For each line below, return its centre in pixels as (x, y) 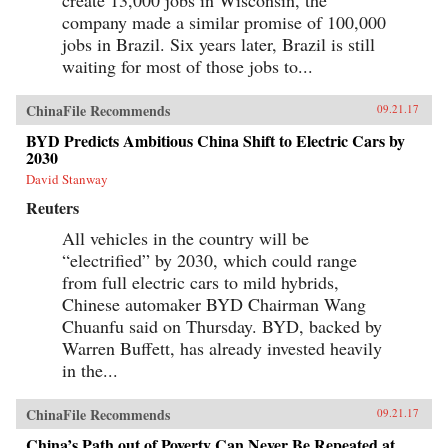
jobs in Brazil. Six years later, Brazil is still (218, 43)
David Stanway (67, 178)
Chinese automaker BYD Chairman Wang (214, 303)
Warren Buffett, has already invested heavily (222, 347)
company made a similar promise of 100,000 (224, 21)
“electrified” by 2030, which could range (209, 259)
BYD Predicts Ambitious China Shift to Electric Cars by (215, 140)
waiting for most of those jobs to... (187, 65)
